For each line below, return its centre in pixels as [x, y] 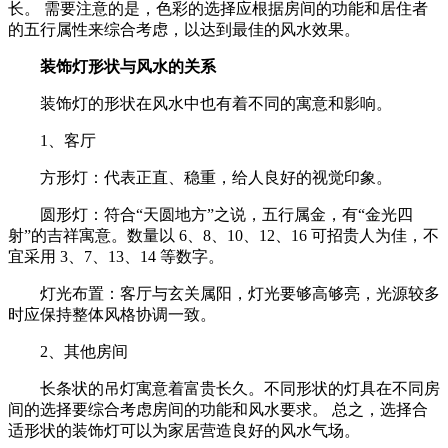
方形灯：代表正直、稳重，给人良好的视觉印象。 [216, 177]
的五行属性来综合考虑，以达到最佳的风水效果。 [184, 29]
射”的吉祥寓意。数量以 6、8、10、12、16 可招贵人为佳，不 [223, 235]
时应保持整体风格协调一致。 [112, 314]
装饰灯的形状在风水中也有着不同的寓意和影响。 [216, 103]
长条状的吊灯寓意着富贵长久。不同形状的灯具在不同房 [240, 388]
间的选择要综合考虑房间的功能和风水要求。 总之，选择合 [218, 409]
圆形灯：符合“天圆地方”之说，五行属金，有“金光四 [226, 214]
